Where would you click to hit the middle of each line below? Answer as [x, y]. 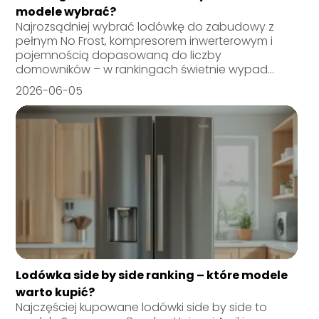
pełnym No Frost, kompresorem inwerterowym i [145, 41]
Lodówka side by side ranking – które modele [152, 275]
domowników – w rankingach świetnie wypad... [145, 69]
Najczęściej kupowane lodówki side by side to [142, 307]
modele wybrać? [66, 11]
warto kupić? [56, 292]
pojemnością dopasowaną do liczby [119, 55]
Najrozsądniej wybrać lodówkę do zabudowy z [145, 26]
